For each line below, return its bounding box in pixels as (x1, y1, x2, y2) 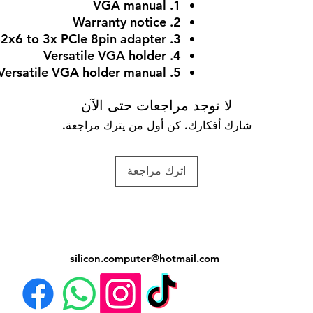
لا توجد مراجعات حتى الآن (81, 96, 232, 114)
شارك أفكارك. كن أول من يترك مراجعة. (61, 118, 252, 132)
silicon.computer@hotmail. (69, 251, 199, 265)
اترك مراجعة (127, 163, 186, 177)
